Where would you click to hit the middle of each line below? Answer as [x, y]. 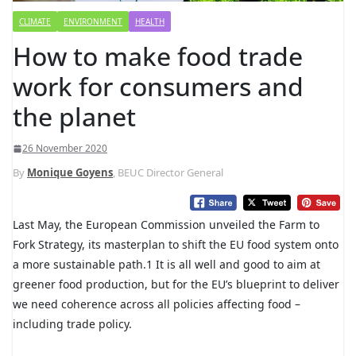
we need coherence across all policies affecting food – [157, 304]
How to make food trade [158, 56]
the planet [74, 117]
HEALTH [150, 22]
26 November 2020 [65, 149]
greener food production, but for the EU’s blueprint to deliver [176, 284]
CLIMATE [35, 22]
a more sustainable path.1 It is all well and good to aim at [166, 265]
